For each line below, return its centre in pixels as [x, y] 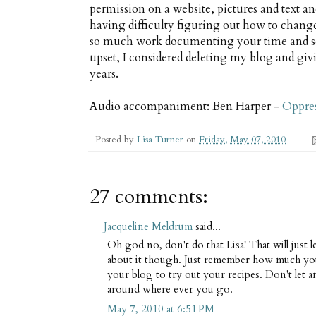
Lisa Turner [162, 140]
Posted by [116, 140]
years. [104, 74]
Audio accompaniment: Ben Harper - [186, 107]
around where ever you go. [170, 289]
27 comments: [149, 197]
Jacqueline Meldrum [148, 227]
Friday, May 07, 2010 [242, 140]
